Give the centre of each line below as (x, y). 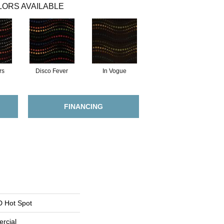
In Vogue (114, 71)
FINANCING (83, 106)
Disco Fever (52, 71)
